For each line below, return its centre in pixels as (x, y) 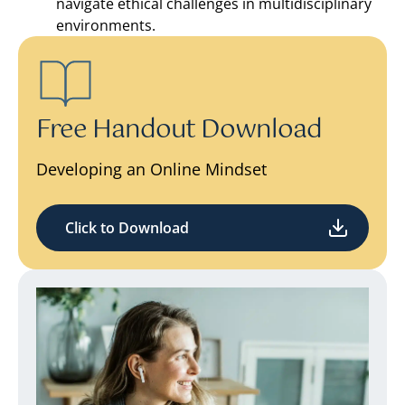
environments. (106, 25)
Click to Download (127, 227)
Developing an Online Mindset (151, 169)
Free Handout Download (179, 130)
